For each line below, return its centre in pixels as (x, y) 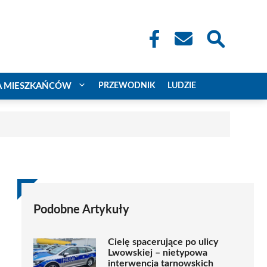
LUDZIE (182, 86)
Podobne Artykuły (81, 209)
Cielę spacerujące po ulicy (163, 242)
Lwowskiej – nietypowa (158, 252)
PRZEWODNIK (127, 86)
